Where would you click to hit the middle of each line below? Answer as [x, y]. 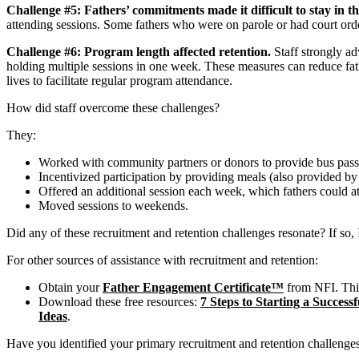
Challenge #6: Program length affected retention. [139, 52]
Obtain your [71, 288]
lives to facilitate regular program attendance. [119, 81]
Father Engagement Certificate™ [193, 288]
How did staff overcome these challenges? [113, 108]
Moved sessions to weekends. [113, 206]
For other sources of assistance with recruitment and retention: [162, 260]
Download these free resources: [119, 302]
